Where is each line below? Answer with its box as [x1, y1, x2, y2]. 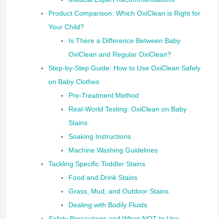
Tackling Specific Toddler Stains [48, 159, 145, 168]
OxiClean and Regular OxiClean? [68, 50, 171, 58]
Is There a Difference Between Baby [68, 36, 180, 44]
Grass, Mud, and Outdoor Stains [68, 187, 169, 195]
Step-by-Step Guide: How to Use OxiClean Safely [48, 64, 200, 72]
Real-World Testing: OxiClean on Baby [68, 105, 187, 113]
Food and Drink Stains [68, 173, 137, 181]
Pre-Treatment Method [68, 91, 139, 99]
